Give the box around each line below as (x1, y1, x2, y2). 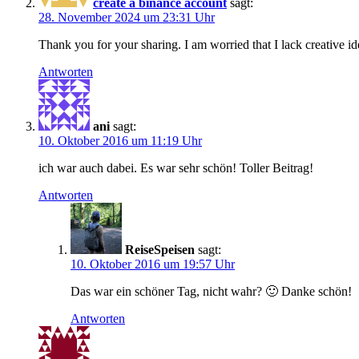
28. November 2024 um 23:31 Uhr (38, 10, 215, 24)
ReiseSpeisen (125, 242, 195, 256)
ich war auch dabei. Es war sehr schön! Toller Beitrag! (38, 160, 313, 175)
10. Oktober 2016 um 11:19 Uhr (38, 133, 202, 147)
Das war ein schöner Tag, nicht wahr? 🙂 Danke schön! (71, 284, 352, 298)
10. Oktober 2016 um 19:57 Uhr (71, 256, 235, 271)
